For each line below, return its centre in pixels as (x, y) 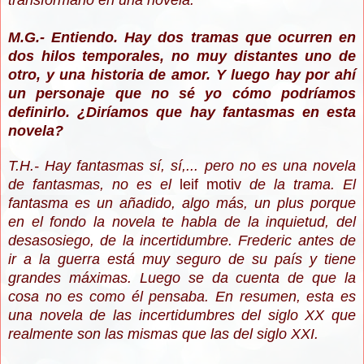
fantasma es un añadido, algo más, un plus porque (182, 204)
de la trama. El (299, 185)
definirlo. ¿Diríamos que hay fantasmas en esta (182, 113)
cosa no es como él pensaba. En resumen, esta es (182, 297)
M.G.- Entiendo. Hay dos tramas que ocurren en (182, 38)
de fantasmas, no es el (90, 185)
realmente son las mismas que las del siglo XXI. (163, 334)
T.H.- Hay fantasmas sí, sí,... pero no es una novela (182, 166)
